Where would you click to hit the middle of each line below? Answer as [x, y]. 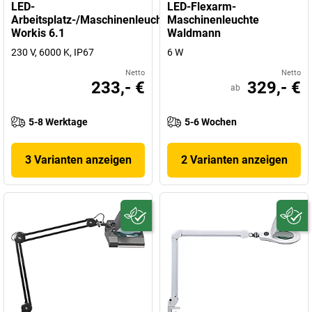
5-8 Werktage [58, 122]
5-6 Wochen [211, 122]
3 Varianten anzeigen [78, 160]
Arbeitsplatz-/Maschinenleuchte [92, 20]
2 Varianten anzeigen [234, 160]
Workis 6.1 [38, 33]
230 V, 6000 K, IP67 [53, 52]
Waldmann [194, 33]
